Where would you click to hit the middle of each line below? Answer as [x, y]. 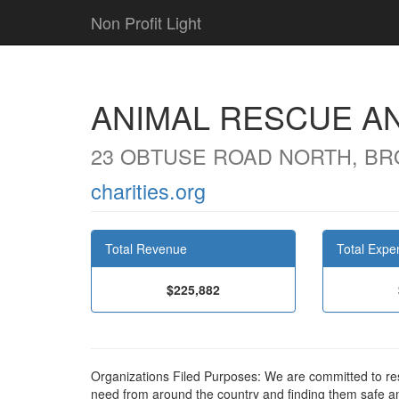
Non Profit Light [146, 22]
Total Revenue [146, 248]
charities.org [148, 191]
